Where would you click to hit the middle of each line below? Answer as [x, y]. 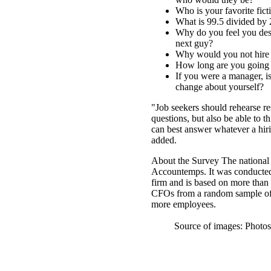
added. [164, 140]
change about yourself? [220, 87]
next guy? [194, 44]
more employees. [184, 204]
